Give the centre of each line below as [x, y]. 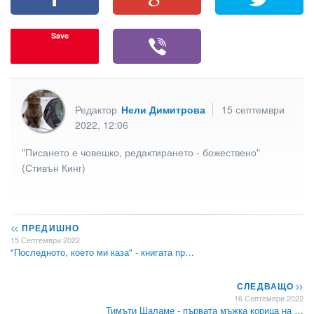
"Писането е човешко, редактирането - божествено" [141, 152]
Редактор [97, 109]
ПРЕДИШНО [49, 228]
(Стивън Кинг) [54, 167]
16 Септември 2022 [269, 298]
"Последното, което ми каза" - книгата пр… [102, 252]
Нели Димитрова [163, 109]
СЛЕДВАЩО [267, 286]
